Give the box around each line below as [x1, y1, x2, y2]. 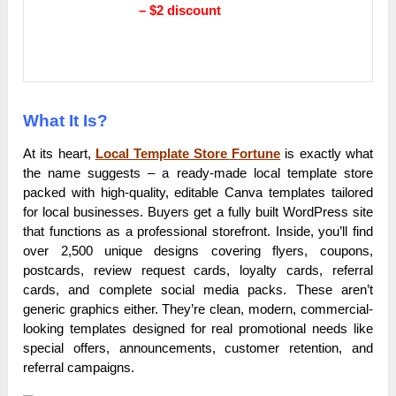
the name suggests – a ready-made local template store [23, 165, 373, 181]
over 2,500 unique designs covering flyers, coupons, [23, 243, 373, 259]
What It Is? [23, 111, 109, 131]
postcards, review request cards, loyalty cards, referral [23, 263, 373, 278]
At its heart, [23, 146, 95, 162]
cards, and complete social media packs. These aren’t [23, 282, 373, 298]
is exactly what [280, 146, 373, 162]
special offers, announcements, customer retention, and [23, 340, 373, 356]
